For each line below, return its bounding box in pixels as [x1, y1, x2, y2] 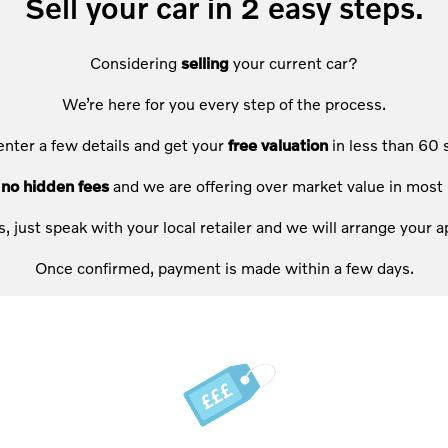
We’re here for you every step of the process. [62, 93, 386, 113]
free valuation [227, 134, 328, 154]
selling [181, 52, 233, 72]
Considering [90, 52, 181, 72]
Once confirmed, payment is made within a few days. [34, 257, 414, 277]
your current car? [233, 52, 358, 72]
